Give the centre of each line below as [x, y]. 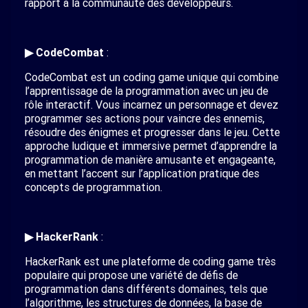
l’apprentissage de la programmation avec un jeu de [146, 91]
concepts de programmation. [93, 187]
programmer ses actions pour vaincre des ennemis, [145, 118]
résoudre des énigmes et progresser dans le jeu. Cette [152, 132]
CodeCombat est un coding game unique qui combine [152, 77]
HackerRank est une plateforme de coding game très [150, 261]
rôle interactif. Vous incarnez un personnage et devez [152, 104]
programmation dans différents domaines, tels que [146, 289]
